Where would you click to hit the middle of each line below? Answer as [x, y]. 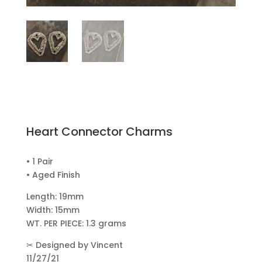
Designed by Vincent [78, 245]
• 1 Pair [39, 162]
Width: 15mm [53, 210]
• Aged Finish [53, 175]
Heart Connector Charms [99, 132]
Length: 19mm [55, 197]
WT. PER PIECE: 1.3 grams [76, 224]
